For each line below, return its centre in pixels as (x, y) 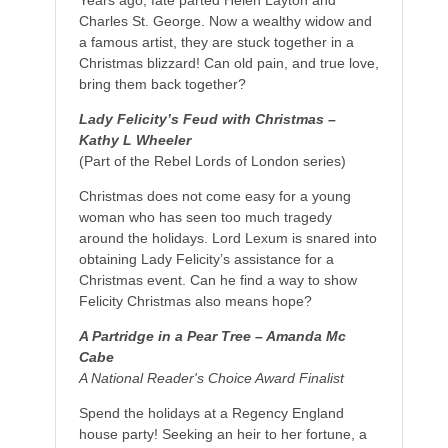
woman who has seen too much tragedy (205, 216)
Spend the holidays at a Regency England (211, 412)
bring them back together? (162, 83)
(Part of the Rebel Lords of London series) (212, 160)
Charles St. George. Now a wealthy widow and (225, 20)
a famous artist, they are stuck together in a (216, 41)
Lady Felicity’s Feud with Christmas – (207, 118)
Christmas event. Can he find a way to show (217, 279)
